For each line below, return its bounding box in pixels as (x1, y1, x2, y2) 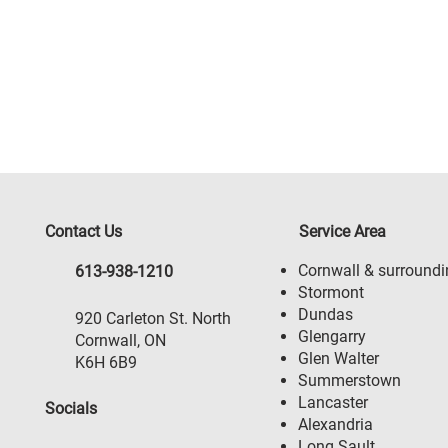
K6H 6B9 (75, 353, 137, 372)
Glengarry (298, 327, 366, 346)
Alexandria (298, 415, 373, 434)
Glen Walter (298, 349, 379, 368)
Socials (45, 399, 97, 418)
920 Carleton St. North (75, 309, 231, 328)
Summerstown (298, 371, 401, 390)
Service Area (299, 222, 386, 241)
